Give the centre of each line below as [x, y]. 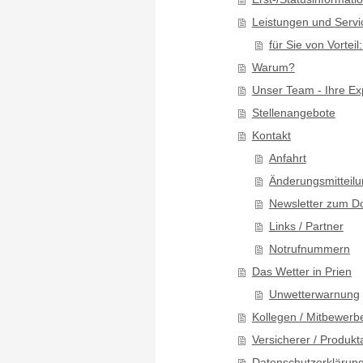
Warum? [273, 67]
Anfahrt [287, 158]
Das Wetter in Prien [301, 271]
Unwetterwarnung [314, 294]
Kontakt [271, 135]
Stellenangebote [293, 113]
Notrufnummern [309, 249]
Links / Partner [306, 226]
